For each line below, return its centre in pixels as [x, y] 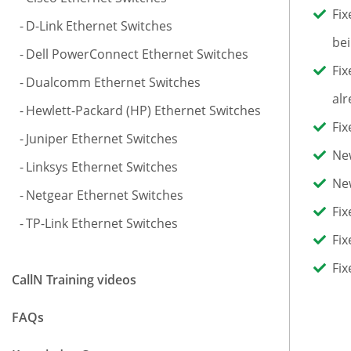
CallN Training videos [74, 280]
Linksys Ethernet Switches [102, 167]
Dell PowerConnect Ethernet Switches [137, 54]
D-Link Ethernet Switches [99, 26]
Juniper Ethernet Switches [102, 139]
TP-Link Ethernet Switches [102, 223]
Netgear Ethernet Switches [105, 195]
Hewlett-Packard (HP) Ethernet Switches [143, 110]
